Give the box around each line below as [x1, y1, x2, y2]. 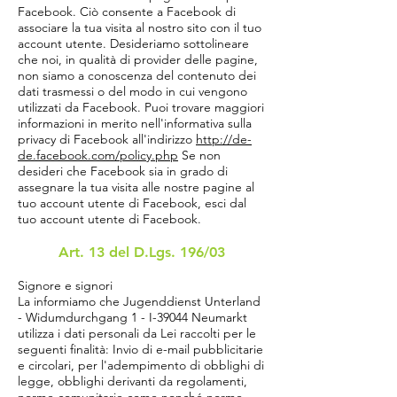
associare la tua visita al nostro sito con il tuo [18, 19, 261, 35]
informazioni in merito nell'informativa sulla [18, 115, 252, 131]
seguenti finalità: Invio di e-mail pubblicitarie [18, 341, 263, 357]
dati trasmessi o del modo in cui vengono [18, 83, 247, 99]
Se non [178, 147, 221, 163]
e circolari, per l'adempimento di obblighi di [18, 357, 264, 373]
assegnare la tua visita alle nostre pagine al [18, 179, 254, 195]
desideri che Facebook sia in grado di [18, 163, 228, 179]
